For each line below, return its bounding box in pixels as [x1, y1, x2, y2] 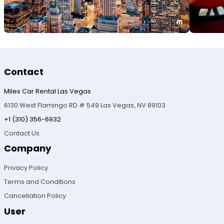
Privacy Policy [4, 163, 48, 173]
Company [4, 142, 52, 155]
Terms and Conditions [4, 177, 76, 187]
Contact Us [4, 128, 40, 138]
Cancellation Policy [4, 191, 66, 201]
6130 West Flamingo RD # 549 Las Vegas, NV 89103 [4, 100, 166, 110]
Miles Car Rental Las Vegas [4, 86, 91, 96]
